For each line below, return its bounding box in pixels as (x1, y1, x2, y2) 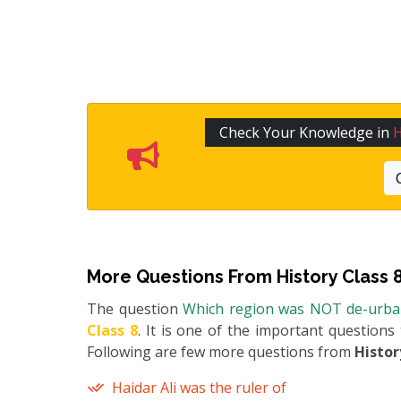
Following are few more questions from (87, 342, 354, 363)
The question (87, 299, 183, 320)
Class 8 (87, 320, 138, 341)
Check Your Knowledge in (219, 123, 394, 143)
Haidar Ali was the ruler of (112, 378, 286, 398)
